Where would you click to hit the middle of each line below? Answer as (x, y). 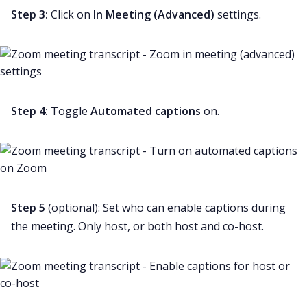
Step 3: (31, 15)
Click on (72, 15)
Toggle (71, 111)
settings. (239, 15)
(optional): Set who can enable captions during (165, 208)
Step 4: (31, 111)
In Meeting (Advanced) (155, 15)
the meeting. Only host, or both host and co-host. (137, 226)
